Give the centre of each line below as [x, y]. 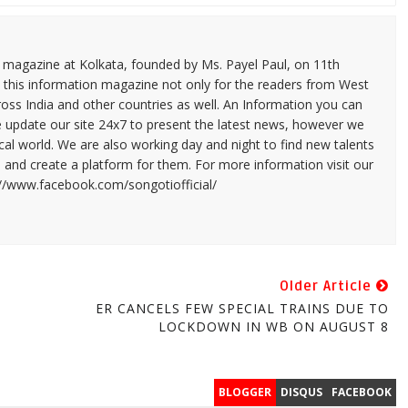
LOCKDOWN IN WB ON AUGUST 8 [273, 326]
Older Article [327, 286]
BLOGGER [245, 392]
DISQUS [301, 392]
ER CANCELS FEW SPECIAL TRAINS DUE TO [242, 308]
